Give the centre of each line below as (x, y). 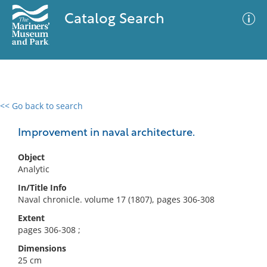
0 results (26, 113)
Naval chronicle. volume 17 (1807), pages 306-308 (116, 199)
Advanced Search (176, 116)
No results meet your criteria (131, 179)
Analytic (34, 169)
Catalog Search (114, 20)
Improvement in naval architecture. (106, 133)
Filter (240, 117)
